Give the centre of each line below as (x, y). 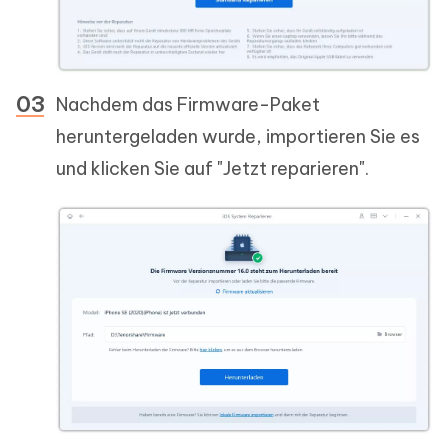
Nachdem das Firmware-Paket (188, 104)
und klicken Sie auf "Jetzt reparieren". (212, 168)
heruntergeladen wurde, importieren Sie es (238, 136)
